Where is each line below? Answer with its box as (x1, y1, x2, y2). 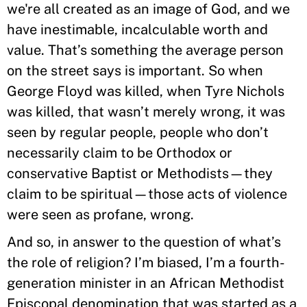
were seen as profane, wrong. (7, 206, 194, 223)
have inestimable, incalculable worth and (7, 21, 268, 38)
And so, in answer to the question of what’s (7, 234, 281, 250)
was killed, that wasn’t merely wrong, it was (7, 103, 285, 120)
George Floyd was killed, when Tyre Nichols (7, 83, 284, 99)
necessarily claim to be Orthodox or (7, 145, 232, 161)
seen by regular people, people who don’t (7, 124, 269, 140)
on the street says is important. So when (7, 62, 263, 79)
